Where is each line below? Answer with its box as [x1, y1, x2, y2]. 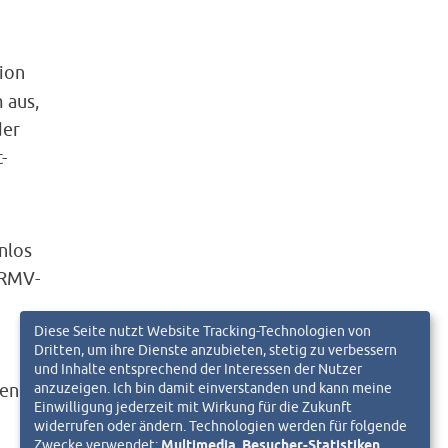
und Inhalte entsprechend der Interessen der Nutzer [34, 359, 362, 377]
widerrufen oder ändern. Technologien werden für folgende [34, 416, 407, 434]
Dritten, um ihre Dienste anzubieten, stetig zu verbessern [34, 340, 397, 358]
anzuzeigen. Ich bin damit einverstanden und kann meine [34, 378, 392, 396]
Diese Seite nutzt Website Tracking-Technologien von [34, 321, 371, 339]
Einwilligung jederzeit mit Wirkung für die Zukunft [34, 397, 352, 415]
